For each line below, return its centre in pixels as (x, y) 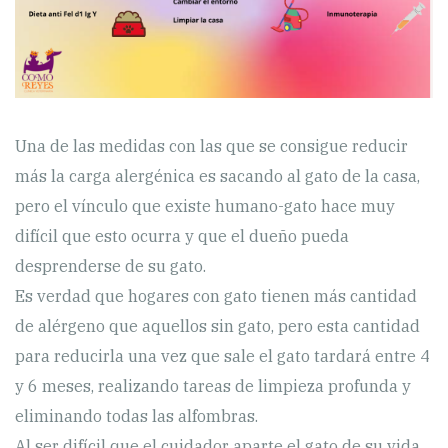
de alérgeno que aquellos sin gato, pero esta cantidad (217, 325)
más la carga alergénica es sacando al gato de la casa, (217, 175)
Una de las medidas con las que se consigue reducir (211, 145)
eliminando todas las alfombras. (136, 415)
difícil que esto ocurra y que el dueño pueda (182, 235)
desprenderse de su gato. (110, 265)
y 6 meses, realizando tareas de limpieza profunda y (213, 385)
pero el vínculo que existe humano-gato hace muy (205, 205)
